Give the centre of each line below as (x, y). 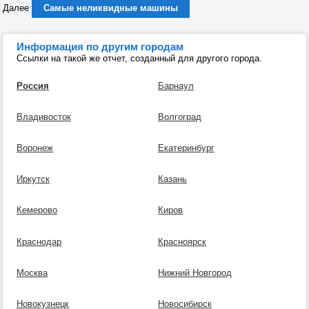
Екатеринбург (186, 148)
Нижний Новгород (195, 272)
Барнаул (176, 86)
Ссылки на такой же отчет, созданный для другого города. (139, 58)
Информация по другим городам (100, 47)
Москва (32, 272)
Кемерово (37, 210)
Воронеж (35, 148)
